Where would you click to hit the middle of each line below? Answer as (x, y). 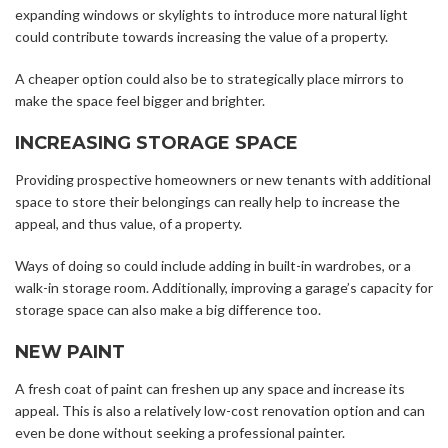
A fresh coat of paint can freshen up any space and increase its (210, 389)
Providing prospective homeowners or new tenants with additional (223, 180)
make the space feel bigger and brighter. (140, 101)
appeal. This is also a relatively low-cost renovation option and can (220, 411)
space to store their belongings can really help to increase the (207, 202)
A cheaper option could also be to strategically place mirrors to (209, 79)
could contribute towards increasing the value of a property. (201, 37)
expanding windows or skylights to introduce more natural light (211, 15)
